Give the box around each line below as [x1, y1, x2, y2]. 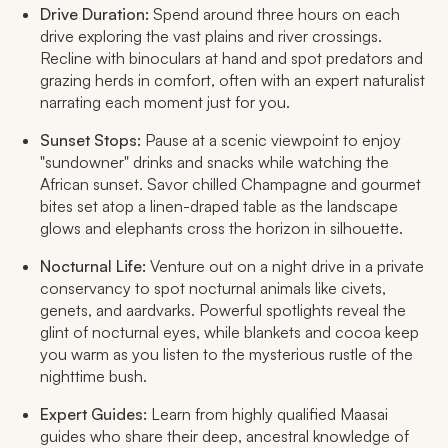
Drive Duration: [40, 3, 149, 24]
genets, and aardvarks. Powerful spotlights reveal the [40, 299, 406, 320]
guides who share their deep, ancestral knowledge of [40, 425, 409, 446]
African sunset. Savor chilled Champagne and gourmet [40, 173, 421, 194]
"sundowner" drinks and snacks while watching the [40, 151, 389, 172]
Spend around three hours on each [149, 3, 400, 24]
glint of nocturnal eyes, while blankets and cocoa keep [40, 321, 419, 342]
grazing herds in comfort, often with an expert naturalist [40, 69, 425, 90]
